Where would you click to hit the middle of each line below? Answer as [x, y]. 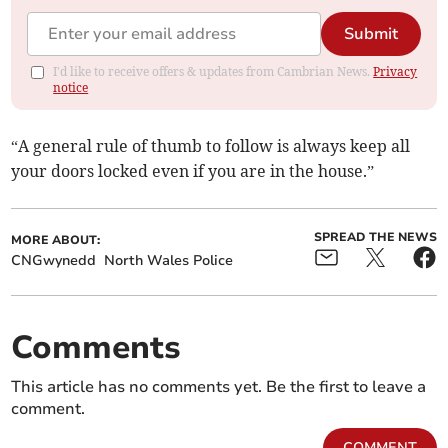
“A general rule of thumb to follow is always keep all [211, 146]
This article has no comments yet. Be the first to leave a [219, 387]
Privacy [395, 72]
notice [71, 88]
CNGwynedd [54, 261]
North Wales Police [169, 261]
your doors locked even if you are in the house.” [193, 171]
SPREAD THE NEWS [375, 237]
